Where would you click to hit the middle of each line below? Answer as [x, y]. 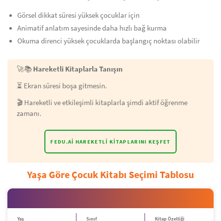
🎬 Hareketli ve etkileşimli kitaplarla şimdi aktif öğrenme [102, 103]
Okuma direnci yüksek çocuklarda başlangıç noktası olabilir [109, 41]
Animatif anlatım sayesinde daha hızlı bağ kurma [92, 28]
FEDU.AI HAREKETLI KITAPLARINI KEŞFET [110, 142]
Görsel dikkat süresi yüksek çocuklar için [78, 15]
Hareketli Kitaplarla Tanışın [78, 69]
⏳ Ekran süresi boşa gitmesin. [62, 86]
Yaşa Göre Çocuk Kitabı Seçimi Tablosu [110, 174]
